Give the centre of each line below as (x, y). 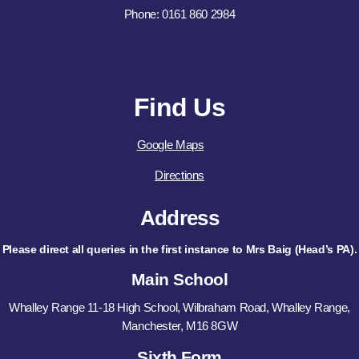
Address (179, 218)
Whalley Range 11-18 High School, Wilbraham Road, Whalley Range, (179, 307)
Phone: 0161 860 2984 (179, 14)
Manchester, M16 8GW (179, 325)
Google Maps (170, 144)
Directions (179, 175)
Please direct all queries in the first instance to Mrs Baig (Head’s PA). (179, 250)
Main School (179, 280)
